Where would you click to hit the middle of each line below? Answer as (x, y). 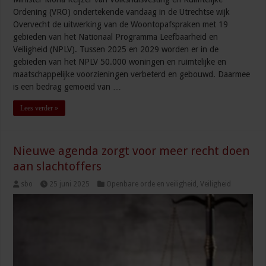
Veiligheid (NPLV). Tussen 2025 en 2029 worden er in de (116, 50)
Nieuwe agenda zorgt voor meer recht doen (132, 151)
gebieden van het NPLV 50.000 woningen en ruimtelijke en (120, 62)
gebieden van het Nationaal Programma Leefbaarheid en (116, 37)
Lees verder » (39, 108)
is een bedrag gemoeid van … (67, 87)
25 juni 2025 (70, 184)
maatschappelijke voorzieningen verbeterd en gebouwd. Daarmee (132, 75)
